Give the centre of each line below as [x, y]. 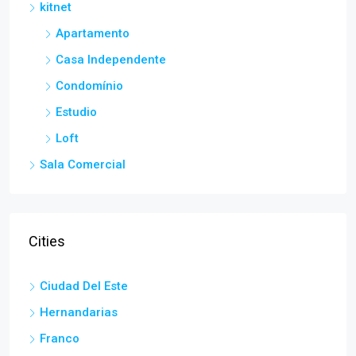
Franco [60, 339]
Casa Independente [111, 60]
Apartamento [93, 33]
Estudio [76, 112]
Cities [47, 241]
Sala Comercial [83, 164]
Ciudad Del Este [84, 286]
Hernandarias [79, 312]
